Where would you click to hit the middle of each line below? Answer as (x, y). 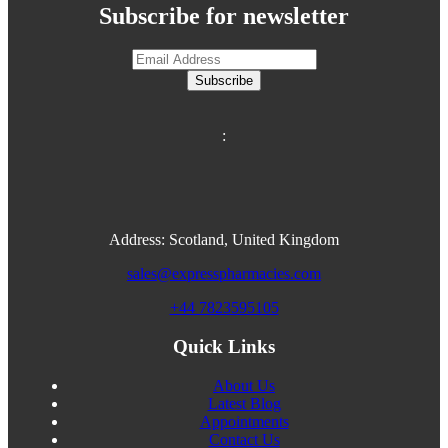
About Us (244, 385)
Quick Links (224, 347)
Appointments (244, 421)
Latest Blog (244, 403)
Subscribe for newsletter (224, 15)
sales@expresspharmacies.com (224, 274)
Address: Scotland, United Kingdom (224, 240)
